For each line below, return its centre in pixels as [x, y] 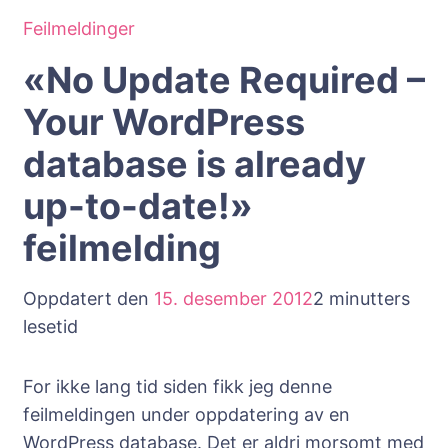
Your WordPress [164, 122]
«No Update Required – [224, 80]
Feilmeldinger [79, 28]
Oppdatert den [88, 298]
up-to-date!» [138, 206]
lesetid [50, 326]
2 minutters [361, 298]
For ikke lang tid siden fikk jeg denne [177, 387]
